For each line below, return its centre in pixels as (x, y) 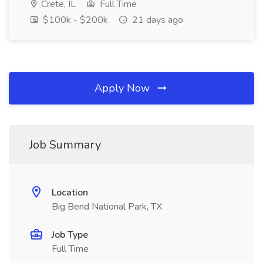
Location (70, 193)
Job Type (70, 235)
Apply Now (124, 88)
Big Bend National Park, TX (107, 207)
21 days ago (156, 20)
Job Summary (65, 145)
